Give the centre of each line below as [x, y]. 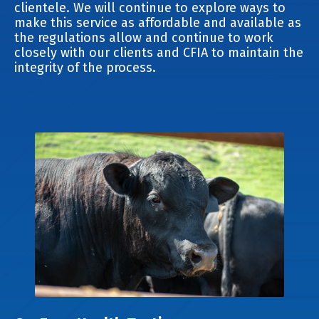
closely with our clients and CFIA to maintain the [159, 53]
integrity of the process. [87, 68]
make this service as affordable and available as [158, 23]
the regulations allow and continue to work [144, 38]
